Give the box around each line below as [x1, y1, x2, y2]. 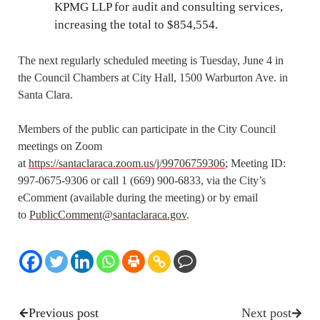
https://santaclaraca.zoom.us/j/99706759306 [29, 156, 225, 169]
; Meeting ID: [225, 156, 286, 169]
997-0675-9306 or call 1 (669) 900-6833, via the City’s [18, 174, 266, 186]
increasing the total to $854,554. [54, 18, 218, 32]
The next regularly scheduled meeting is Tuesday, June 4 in [18, 54, 284, 66]
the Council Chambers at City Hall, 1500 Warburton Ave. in [18, 71, 288, 84]
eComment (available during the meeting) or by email [18, 191, 258, 204]
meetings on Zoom [18, 139, 102, 152]
